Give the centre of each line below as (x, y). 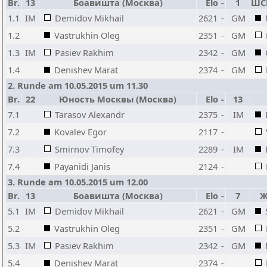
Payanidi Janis (82, 166)
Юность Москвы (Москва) (118, 99)
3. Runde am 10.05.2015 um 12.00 (78, 182)
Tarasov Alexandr (90, 114)
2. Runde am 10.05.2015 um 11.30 (78, 85)
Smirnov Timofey (89, 149)
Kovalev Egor (80, 132)
